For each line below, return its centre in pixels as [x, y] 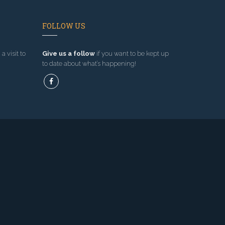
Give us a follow [68, 54]
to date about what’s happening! [89, 64]
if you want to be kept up [132, 54]
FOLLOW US [64, 26]
